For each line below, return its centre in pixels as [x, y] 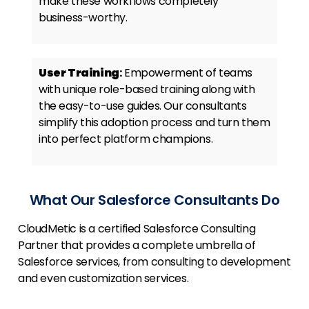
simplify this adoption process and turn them [154, 123]
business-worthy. [83, 18]
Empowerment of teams [189, 73]
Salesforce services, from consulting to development [154, 262]
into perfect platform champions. [126, 139]
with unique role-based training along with [147, 90]
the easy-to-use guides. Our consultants [143, 106]
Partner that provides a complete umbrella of [137, 246]
